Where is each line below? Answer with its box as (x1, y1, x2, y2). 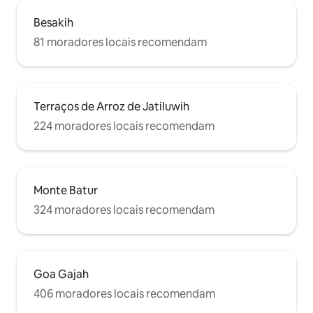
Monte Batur (34, 182, 98, 198)
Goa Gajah (34, 266, 89, 282)
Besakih (34, 15, 73, 30)
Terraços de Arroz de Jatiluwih (34, 99, 189, 114)
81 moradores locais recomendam (34, 34, 207, 50)
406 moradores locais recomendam (34, 286, 215, 301)
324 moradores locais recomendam (34, 202, 214, 217)
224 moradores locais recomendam (34, 118, 214, 133)
